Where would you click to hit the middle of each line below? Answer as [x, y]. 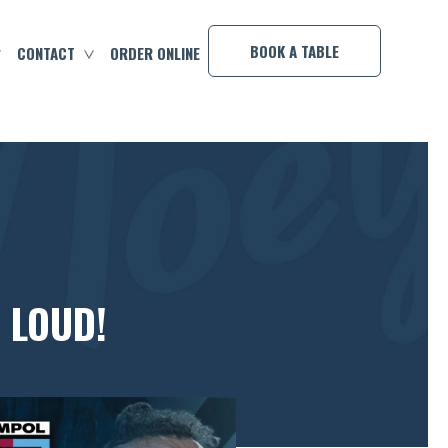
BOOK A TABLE [294, 51]
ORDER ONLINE [154, 53]
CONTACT [45, 53]
